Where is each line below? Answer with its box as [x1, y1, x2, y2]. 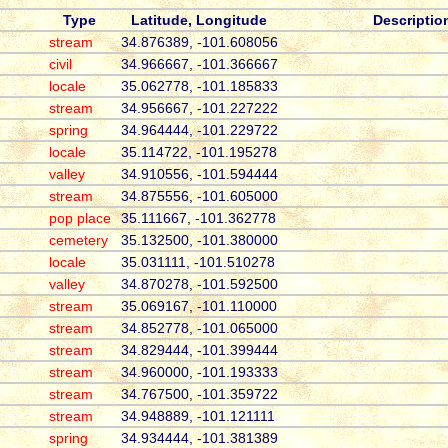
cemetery [48, 232, 108, 249]
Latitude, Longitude [131, 12, 268, 29]
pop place [48, 210, 111, 227]
